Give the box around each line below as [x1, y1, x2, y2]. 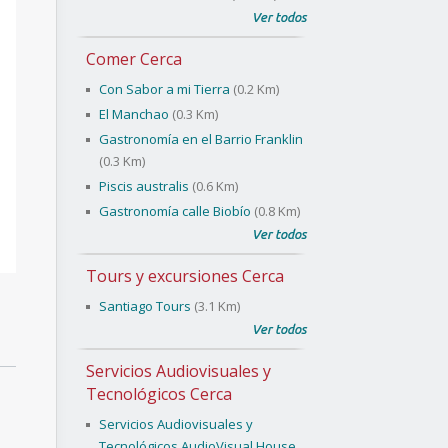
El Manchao [99, 105, 169, 123]
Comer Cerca [86, 48, 182, 70]
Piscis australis [99, 177, 189, 195]
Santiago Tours [99, 297, 191, 315]
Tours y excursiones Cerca [86, 265, 284, 287]
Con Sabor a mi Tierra [99, 80, 230, 98]
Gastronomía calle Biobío [99, 202, 251, 220]
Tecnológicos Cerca [86, 383, 232, 405]
